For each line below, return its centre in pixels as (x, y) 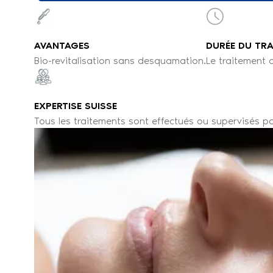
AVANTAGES (62, 45)
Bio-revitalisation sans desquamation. (120, 61)
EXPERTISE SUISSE (76, 106)
